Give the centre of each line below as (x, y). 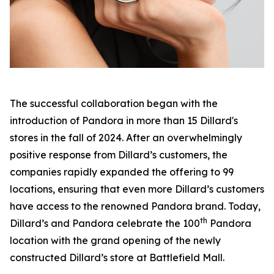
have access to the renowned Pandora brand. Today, (135, 206)
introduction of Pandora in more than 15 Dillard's (124, 120)
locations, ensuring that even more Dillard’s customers (137, 189)
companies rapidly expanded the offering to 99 (122, 172)
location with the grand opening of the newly (115, 240)
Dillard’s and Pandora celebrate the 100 (105, 223)
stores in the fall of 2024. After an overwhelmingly (126, 138)
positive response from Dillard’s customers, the (119, 155)
